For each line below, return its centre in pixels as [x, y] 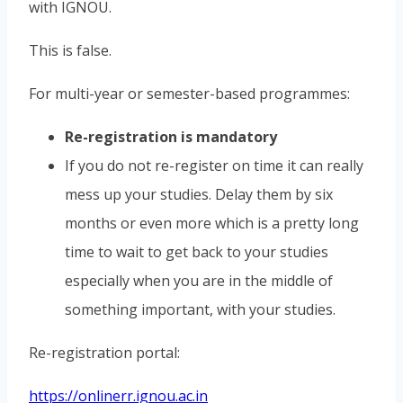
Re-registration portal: [104, 352]
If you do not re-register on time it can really [214, 165]
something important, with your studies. [200, 309]
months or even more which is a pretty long [212, 223]
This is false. [70, 50]
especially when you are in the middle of [199, 280]
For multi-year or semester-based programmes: [189, 93]
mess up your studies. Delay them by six [199, 194]
